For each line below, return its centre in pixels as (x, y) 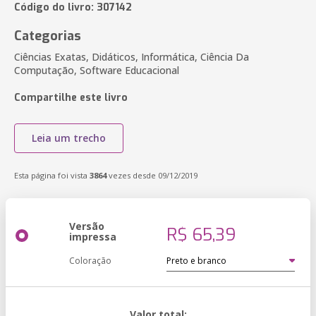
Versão (87, 226)
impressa (93, 237)
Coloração (90, 261)
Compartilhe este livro (71, 98)
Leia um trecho (69, 138)
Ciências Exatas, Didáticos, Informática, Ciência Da (132, 57)
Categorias (48, 36)
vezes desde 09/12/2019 (152, 175)
